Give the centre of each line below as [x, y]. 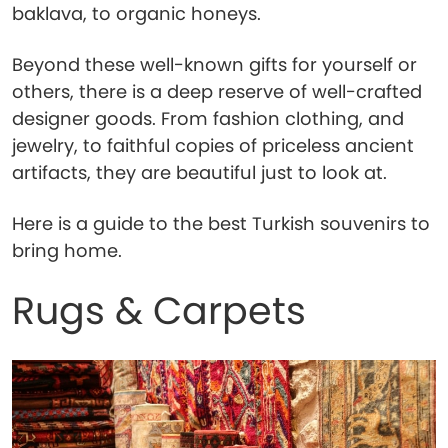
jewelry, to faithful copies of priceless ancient [213, 145]
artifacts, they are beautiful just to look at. [199, 172]
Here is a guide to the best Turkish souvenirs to [221, 223]
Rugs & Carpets [159, 310]
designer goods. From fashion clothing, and [208, 118]
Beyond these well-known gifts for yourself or [214, 64]
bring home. [67, 250]
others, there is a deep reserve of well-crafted [217, 91]
